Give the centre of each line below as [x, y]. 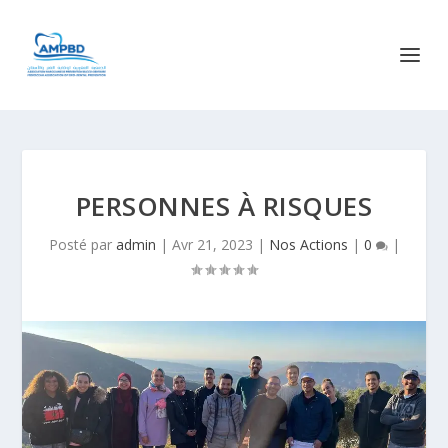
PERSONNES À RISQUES [224, 206]
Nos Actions [308, 244]
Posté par [82, 244]
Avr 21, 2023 [212, 244]
